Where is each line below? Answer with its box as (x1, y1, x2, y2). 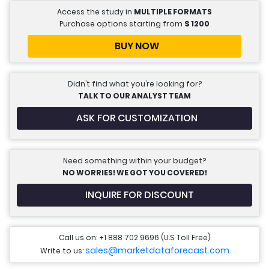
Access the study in (57, 7, 134, 17)
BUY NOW (115, 39, 159, 53)
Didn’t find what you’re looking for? (67, 79, 202, 89)
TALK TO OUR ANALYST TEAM (78, 91, 191, 101)
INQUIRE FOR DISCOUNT (85, 188, 194, 202)
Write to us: (40, 246, 85, 256)
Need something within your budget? (63, 156, 206, 166)
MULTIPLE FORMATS (134, 7, 212, 17)
